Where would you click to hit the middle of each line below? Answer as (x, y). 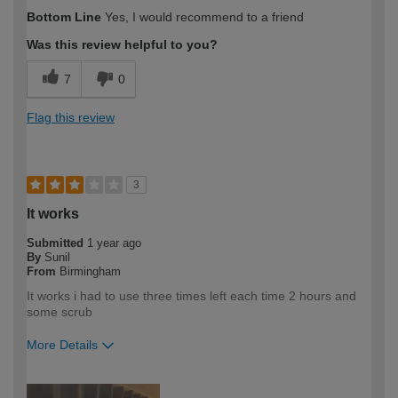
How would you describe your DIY (129, 379)
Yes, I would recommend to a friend (203, 16)
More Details (62, 344)
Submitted (57, 243)
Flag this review (71, 117)
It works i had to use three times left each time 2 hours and (191, 295)
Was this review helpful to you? (122, 44)
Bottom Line (64, 16)
